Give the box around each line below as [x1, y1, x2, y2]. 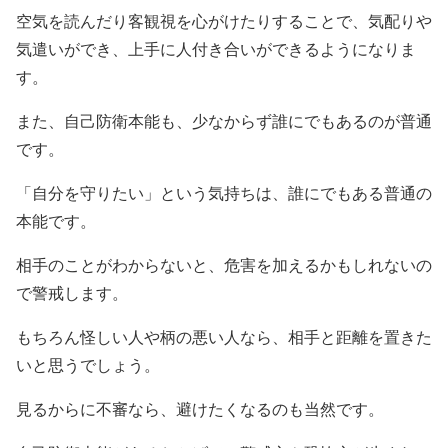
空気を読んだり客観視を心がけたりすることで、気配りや [16, 13, 432, 31]
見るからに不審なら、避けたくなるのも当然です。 [16, 401, 384, 419]
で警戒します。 [16, 285, 128, 303]
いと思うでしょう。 [16, 357, 160, 375]
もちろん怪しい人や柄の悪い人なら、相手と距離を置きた [16, 329, 432, 347]
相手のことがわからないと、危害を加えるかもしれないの [16, 257, 432, 275]
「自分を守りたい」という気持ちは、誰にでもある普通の [16, 185, 432, 203]
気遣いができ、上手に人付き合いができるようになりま [16, 41, 416, 59]
